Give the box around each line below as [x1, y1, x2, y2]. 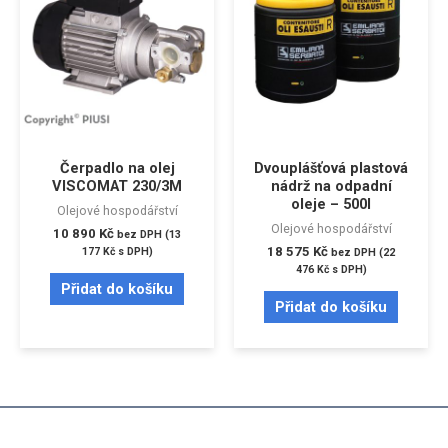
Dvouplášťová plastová [254, 159, 408, 178]
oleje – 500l [291, 195, 371, 214]
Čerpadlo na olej [59, 159, 175, 178]
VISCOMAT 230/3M [52, 177, 182, 196]
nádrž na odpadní [270, 177, 392, 196]
